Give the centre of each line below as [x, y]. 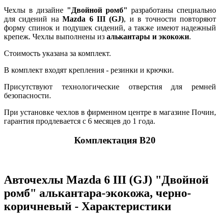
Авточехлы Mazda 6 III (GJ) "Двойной [106, 180]
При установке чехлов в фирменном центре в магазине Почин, [110, 112]
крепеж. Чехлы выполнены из [55, 37]
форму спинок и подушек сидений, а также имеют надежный [110, 28]
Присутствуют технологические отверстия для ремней [110, 87]
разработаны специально [172, 10]
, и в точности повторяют [170, 19]
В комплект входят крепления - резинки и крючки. [89, 70]
